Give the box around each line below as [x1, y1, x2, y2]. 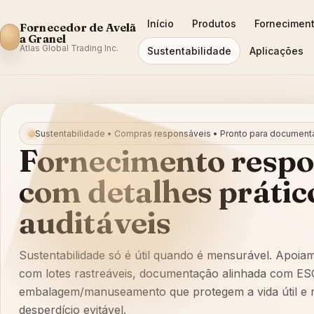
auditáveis [19, 203, 172, 241]
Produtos [191, 18, 236, 29]
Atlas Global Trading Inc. [19, 43, 118, 53]
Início [146, 18, 174, 29]
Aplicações [249, 45, 303, 57]
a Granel [19, 32, 67, 46]
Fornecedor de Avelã [19, 20, 137, 34]
